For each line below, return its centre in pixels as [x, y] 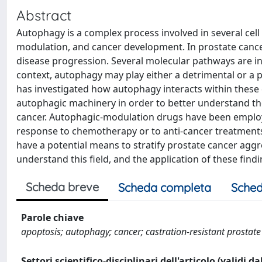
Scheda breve [62, 187]
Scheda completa [165, 187]
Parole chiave [52, 218]
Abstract [44, 15]
